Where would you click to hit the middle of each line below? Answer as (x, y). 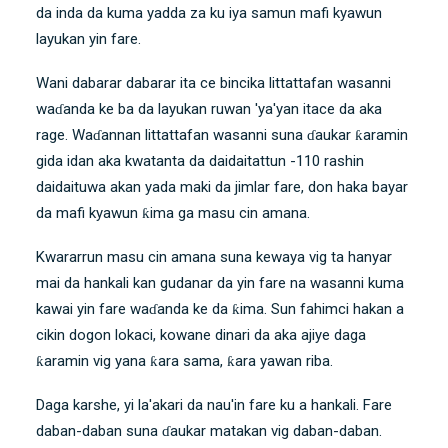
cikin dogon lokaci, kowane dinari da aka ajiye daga (201, 335)
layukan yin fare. (88, 39)
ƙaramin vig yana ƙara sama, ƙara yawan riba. (184, 361)
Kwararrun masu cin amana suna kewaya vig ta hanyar (214, 257)
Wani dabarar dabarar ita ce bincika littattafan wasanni (213, 83)
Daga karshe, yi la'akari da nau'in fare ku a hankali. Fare (214, 405)
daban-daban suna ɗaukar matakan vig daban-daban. (209, 431)
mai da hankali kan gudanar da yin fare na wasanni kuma (220, 283)
